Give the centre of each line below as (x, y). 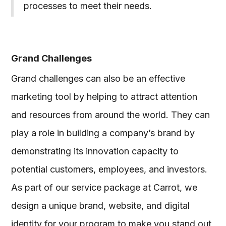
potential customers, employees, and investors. (109, 169)
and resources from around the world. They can (111, 115)
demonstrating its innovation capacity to (95, 151)
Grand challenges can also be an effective (98, 78)
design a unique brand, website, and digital (101, 205)
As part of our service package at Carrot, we (104, 187)
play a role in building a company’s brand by (103, 133)
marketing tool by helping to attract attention (104, 96)
